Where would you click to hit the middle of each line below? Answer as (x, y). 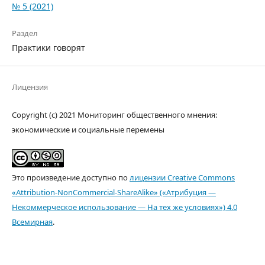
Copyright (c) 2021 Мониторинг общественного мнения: (114, 115)
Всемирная (32, 222)
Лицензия (30, 87)
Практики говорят (49, 48)
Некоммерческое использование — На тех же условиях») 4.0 (125, 207)
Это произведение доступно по (71, 178)
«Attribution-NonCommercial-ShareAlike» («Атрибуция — (114, 193)
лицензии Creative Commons (182, 178)
